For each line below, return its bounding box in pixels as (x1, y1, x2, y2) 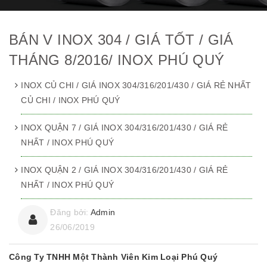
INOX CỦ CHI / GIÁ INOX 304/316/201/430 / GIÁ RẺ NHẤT (21, 80, 252, 91)
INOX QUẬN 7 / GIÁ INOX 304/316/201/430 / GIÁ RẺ (21, 123, 228, 133)
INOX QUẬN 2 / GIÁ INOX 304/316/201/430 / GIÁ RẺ (21, 165, 228, 175)
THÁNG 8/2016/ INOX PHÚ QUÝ (9, 52, 225, 69)
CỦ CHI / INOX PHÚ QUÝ (21, 95, 120, 105)
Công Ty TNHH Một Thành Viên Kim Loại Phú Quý (9, 252, 218, 262)
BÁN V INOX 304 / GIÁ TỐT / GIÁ (9, 32, 234, 48)
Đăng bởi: (50, 207, 91, 218)
